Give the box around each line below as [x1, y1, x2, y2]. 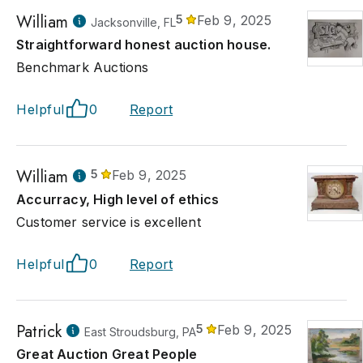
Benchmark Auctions [16, 59, 149, 75]
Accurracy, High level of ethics [16, 191, 220, 207]
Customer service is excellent [16, 214, 201, 230]
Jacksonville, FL [91, 15, 177, 29]
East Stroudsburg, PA [84, 325, 197, 339]
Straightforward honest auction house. [16, 36, 271, 53]
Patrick [16, 320, 62, 344]
